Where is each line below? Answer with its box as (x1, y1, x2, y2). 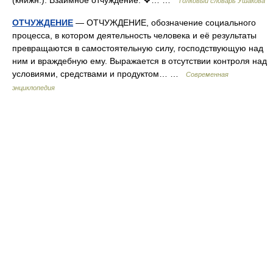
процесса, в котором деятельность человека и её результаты (12, 30, 257, 40)
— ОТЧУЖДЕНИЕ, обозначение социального (73, 18, 256, 27)
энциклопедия (12, 84, 55, 91)
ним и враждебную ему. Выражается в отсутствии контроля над (12, 56, 267, 66)
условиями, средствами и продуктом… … (12, 69, 186, 79)
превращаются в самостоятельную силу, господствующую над (12, 43, 263, 53)
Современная (186, 71, 229, 78)
